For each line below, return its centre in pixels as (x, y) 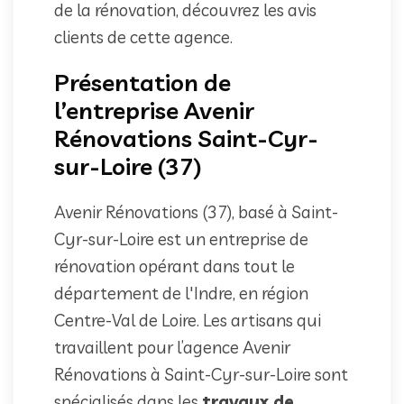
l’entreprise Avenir (154, 110)
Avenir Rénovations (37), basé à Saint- (196, 211)
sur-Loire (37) (128, 166)
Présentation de (142, 82)
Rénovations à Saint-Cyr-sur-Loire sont (201, 374)
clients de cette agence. (143, 37)
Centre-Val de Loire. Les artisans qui (188, 320)
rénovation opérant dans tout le (174, 266)
